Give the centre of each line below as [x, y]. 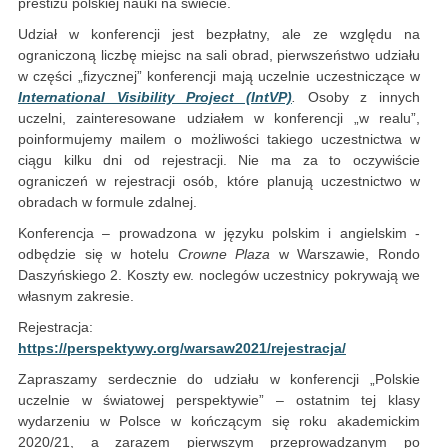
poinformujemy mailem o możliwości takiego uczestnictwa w [219, 139]
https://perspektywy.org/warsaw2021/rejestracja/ [182, 348]
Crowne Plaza [224, 254]
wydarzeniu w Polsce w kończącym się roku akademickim [219, 421]
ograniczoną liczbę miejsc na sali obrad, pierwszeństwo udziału [219, 55]
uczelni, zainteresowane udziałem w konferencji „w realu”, [219, 118]
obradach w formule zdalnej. [107, 202]
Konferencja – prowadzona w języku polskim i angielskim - [219, 233]
